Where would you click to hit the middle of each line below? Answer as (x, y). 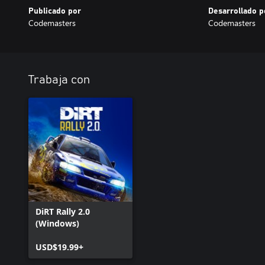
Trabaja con (59, 80)
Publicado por (55, 11)
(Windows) (57, 223)
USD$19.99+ (59, 247)
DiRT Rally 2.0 (63, 211)
